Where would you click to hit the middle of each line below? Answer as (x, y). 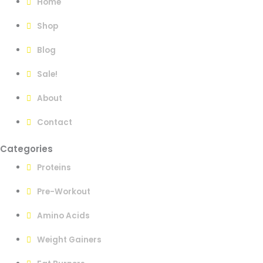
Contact (55, 123)
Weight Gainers (69, 240)
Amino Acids (63, 216)
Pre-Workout (64, 192)
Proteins (54, 168)
